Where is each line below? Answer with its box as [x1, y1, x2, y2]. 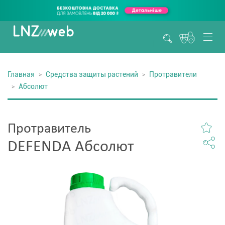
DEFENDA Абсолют [8, 139, 134, 155]
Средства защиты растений [46, 70, 138, 78]
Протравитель [8, 122, 91, 136]
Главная [8, 70, 35, 78]
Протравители [149, 70, 197, 78]
